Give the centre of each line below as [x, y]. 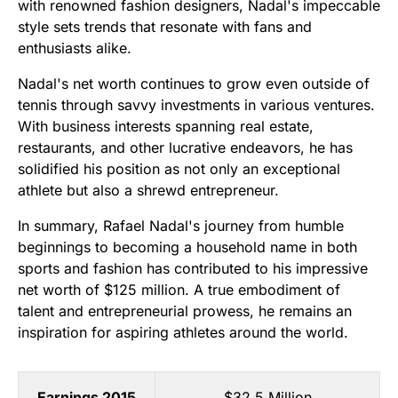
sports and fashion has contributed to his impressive [193, 269]
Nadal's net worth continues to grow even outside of [194, 84]
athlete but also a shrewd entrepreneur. [148, 191]
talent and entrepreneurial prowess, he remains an [185, 311]
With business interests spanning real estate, [166, 127]
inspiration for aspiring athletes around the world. [183, 333]
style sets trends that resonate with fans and [165, 27]
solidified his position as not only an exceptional [179, 169]
